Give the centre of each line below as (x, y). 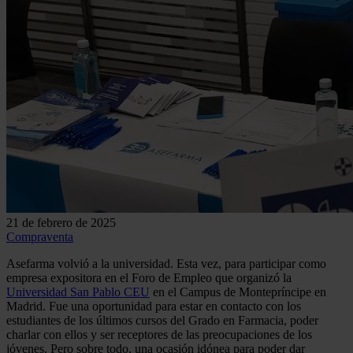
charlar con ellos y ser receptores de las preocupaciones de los (159, 334)
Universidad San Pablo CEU (78, 292)
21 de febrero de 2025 (61, 222)
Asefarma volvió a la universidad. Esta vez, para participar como (166, 263)
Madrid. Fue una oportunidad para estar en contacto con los (154, 306)
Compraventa (40, 236)
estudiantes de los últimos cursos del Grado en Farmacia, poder (162, 320)
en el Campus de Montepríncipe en (238, 292)
